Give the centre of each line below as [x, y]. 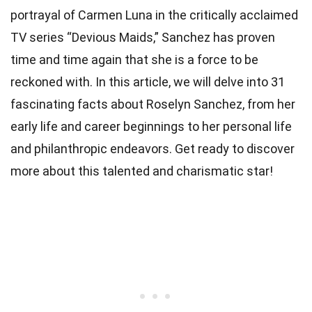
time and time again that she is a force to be [134, 60]
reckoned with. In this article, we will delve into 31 [148, 82]
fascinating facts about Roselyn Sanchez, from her [153, 104]
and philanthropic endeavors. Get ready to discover [153, 149]
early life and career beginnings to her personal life [151, 127]
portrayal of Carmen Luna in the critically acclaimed [154, 15]
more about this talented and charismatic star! [142, 171]
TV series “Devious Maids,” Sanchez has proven [143, 38]
